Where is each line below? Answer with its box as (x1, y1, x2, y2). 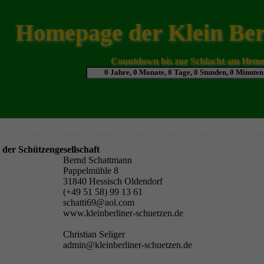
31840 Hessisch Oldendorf (63, 176, 163, 186)
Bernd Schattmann (63, 154, 133, 165)
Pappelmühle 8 (63, 165, 119, 176)
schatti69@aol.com (63, 197, 135, 207)
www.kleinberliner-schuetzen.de (63, 207, 184, 218)
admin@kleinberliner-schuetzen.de (63, 239, 193, 250)
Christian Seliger (63, 229, 126, 239)
